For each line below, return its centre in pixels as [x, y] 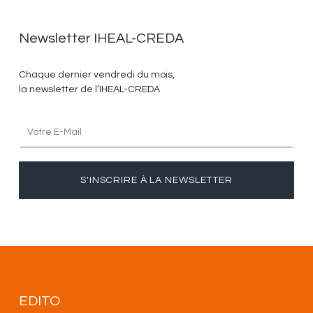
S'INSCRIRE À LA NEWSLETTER [156, 180]
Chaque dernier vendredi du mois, [96, 74]
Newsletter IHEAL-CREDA [101, 38]
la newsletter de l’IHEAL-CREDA [89, 89]
